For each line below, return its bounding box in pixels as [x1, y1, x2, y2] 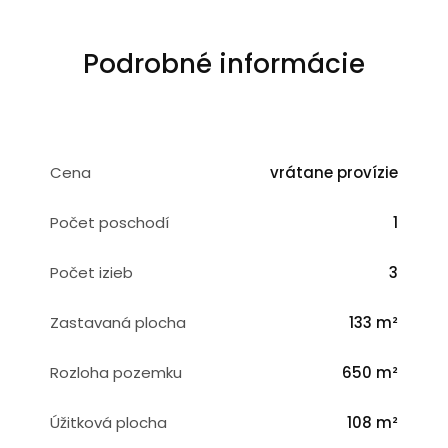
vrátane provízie [270, 162, 398, 183]
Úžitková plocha [50, 412, 167, 433]
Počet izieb [50, 262, 133, 283]
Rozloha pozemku [50, 362, 182, 383]
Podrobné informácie [83, 45, 365, 82]
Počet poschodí [50, 212, 169, 233]
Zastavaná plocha [50, 312, 186, 333]
